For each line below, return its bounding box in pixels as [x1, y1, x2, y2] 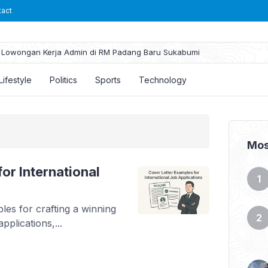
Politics [50, 74, 77, 85]
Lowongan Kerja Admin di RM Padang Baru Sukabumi [1, 47, 200, 57]
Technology [139, 74, 187, 85]
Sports [95, 74, 121, 85]
